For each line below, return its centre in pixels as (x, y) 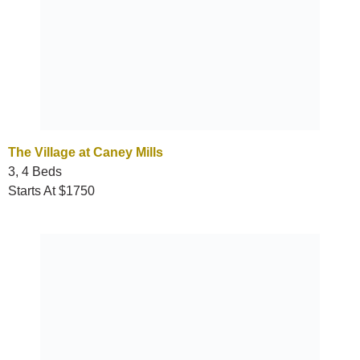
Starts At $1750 (51, 191)
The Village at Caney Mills (86, 153)
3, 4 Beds (35, 172)
